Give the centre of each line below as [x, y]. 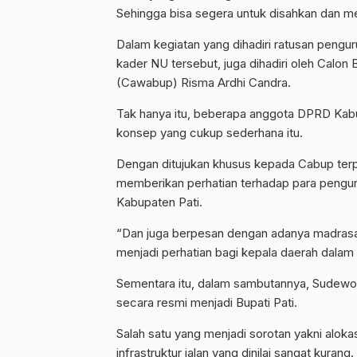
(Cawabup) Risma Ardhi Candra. [204, 82]
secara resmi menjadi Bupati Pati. [207, 302]
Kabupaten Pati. [159, 202]
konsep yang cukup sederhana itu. [210, 133]
